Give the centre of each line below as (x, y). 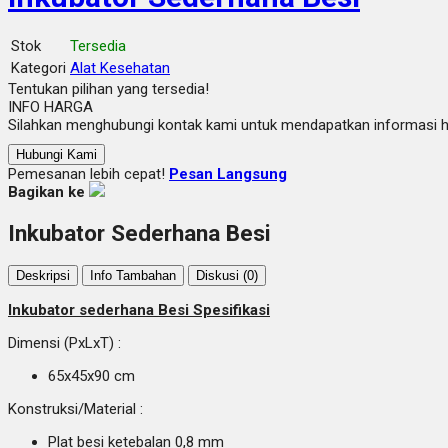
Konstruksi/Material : (75, 408)
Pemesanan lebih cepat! (88, 174)
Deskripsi (43, 275)
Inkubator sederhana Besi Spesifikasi (139, 309)
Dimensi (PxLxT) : (64, 342)
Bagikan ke (46, 192)
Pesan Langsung (228, 174)
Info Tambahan (133, 275)
